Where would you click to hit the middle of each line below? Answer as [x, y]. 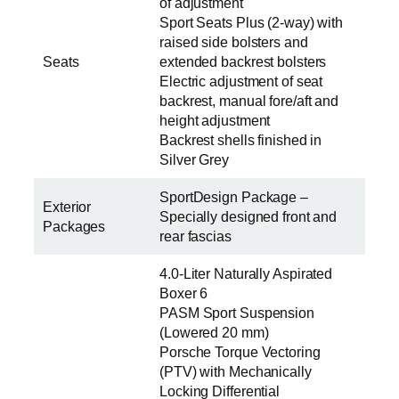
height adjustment [215, 120]
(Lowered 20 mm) [214, 332]
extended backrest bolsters [243, 61]
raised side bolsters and [234, 41]
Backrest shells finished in [241, 139]
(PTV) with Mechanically [236, 371]
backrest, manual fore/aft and [249, 100]
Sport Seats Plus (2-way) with [252, 22]
